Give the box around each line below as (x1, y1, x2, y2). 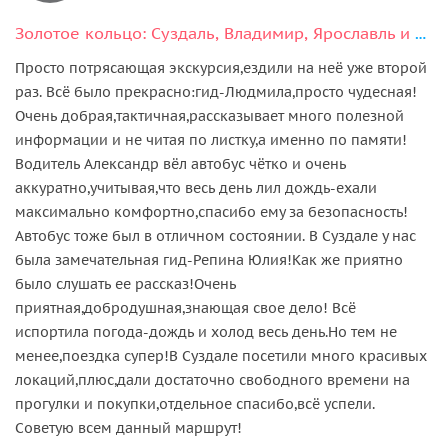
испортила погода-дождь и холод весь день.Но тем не (15, 322, 397, 341)
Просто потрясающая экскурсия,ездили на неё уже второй (15, 58, 427, 77)
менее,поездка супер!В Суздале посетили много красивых (15, 346, 427, 365)
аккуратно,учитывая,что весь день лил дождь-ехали (15, 178, 377, 197)
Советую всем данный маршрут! (15, 418, 242, 437)
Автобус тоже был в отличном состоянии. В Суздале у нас (15, 226, 416, 245)
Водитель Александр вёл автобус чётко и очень (15, 154, 346, 173)
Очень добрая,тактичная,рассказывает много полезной (15, 106, 404, 125)
